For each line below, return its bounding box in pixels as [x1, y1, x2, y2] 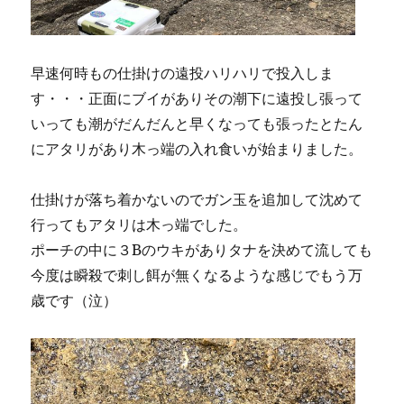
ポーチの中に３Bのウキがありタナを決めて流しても [31, 241, 373, 259]
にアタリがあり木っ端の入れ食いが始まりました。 [31, 140, 363, 158]
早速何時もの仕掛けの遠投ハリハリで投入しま [31, 64, 335, 82]
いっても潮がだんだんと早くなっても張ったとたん [31, 115, 363, 133]
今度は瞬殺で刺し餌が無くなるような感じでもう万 [31, 266, 363, 284]
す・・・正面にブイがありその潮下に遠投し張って [31, 89, 363, 107]
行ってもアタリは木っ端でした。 [31, 216, 248, 234]
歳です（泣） [31, 291, 118, 309]
